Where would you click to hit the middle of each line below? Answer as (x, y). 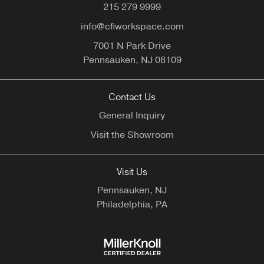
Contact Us (132, 98)
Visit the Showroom (132, 135)
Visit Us (132, 172)
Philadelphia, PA (132, 205)
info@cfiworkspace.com (132, 27)
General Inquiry (132, 116)
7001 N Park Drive (132, 46)
